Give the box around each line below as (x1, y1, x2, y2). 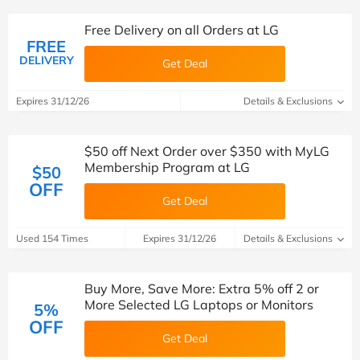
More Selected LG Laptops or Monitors (84, 297, 313, 313)
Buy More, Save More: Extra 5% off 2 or (84, 280, 319, 297)
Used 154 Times (16, 232, 88, 244)
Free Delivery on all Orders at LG (84, 22, 279, 38)
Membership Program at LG (84, 159, 250, 175)
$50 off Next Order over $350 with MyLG (84, 143, 329, 159)
